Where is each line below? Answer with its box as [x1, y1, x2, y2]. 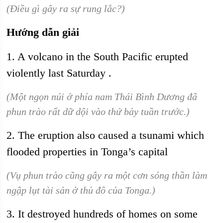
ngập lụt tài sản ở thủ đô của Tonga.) [6, 185, 156, 196]
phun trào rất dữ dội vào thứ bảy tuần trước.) [6, 106, 190, 117]
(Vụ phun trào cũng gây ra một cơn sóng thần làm [6, 170, 208, 181]
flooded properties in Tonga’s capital [6, 145, 168, 158]
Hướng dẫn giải [6, 26, 80, 38]
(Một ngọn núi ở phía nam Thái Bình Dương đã [6, 91, 198, 102]
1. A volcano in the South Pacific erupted [6, 50, 189, 63]
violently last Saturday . [6, 67, 112, 79]
